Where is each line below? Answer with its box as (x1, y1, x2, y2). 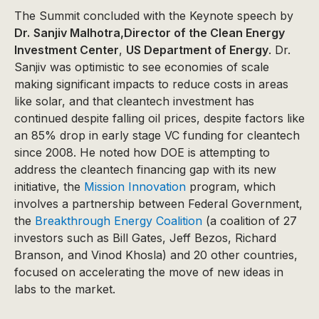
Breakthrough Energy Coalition (35, 214, 202, 228)
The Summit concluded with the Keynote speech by (14, 9, 293, 23)
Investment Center (14, 43, 119, 57)
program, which (186, 179, 276, 194)
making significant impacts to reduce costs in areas (14, 77, 288, 91)
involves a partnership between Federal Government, (14, 197, 303, 211)
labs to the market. (14, 282, 115, 296)
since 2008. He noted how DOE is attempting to (14, 145, 270, 159)
